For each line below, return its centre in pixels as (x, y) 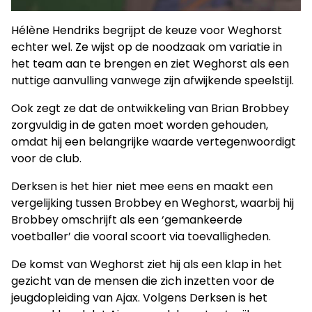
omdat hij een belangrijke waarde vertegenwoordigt (154, 141)
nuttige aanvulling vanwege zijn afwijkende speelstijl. (153, 80)
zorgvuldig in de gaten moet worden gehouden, (140, 125)
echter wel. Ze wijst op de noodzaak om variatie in (147, 47)
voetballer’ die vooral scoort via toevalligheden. (141, 236)
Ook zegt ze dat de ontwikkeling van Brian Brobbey (150, 108)
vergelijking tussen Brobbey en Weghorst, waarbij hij (153, 203)
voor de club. (46, 158)
